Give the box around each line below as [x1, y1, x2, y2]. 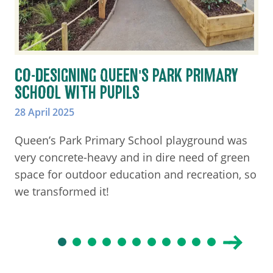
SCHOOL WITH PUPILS [15, 85, 140, 102]
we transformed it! [15, 184, 109, 199]
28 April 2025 [15, 105, 74, 119]
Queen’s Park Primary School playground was [15, 133, 247, 148]
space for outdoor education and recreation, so [15, 167, 257, 182]
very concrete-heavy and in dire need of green [15, 150, 250, 165]
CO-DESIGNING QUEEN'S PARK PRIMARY [15, 68, 238, 85]
